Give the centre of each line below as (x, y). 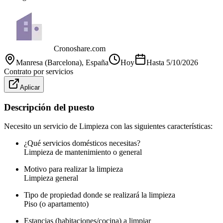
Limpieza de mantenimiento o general (83, 152)
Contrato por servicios (39, 71)
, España (95, 62)
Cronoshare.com (80, 48)
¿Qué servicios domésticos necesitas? (82, 143)
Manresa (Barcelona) (49, 62)
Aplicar (30, 87)
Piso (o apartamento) (56, 204)
